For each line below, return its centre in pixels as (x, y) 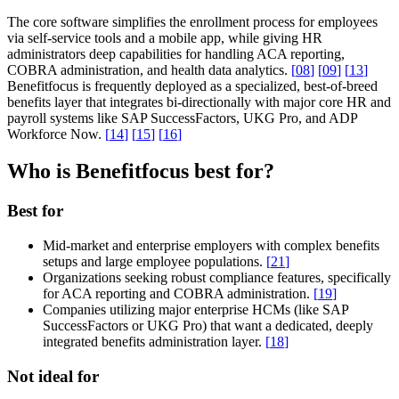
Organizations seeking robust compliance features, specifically (217, 278)
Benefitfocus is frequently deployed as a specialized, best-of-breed (192, 85)
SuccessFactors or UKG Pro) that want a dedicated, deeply (208, 326)
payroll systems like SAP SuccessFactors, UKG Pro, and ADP (182, 118)
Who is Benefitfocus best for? (141, 171)
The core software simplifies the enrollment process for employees (192, 21)
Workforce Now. (56, 134)
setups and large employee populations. (155, 262)
